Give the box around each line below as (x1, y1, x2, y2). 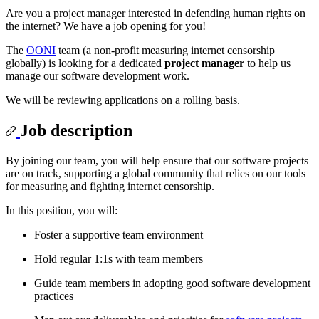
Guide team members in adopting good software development (34, 276, 310, 289)
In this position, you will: (6, 204, 117, 216)
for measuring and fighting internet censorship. (6, 179, 214, 192)
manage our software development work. (6, 69, 189, 82)
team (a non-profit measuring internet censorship (56, 43, 275, 56)
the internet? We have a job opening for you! (6, 19, 206, 32)
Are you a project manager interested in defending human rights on (6, 6, 305, 19)
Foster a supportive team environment (34, 228, 203, 241)
